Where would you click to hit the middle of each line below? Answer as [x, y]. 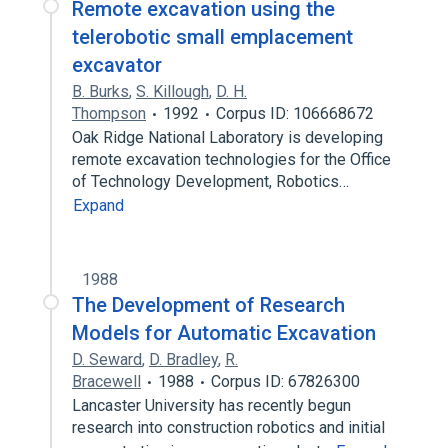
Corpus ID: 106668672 [295, 113]
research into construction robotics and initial [228, 427]
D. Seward [107, 359]
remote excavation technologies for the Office [231, 159]
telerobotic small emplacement [212, 37]
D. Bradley [183, 359]
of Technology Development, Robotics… [212, 181]
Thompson [109, 113]
